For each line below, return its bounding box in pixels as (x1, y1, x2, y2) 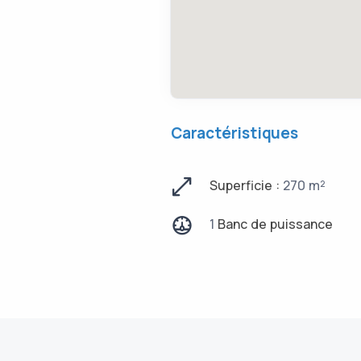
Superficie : (210, 176, 283, 194)
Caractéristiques (171, 122, 298, 143)
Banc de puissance (214, 215, 333, 233)
